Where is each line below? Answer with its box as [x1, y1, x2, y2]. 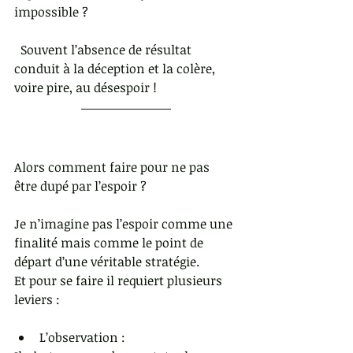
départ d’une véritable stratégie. [14, 253, 199, 271]
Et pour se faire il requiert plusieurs [14, 272, 225, 290]
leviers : [14, 291, 66, 309]
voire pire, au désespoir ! [14, 79, 214, 97]
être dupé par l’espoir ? [14, 177, 147, 195]
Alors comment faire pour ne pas [14, 158, 213, 176]
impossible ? [14, 3, 88, 21]
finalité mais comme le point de [14, 234, 206, 252]
